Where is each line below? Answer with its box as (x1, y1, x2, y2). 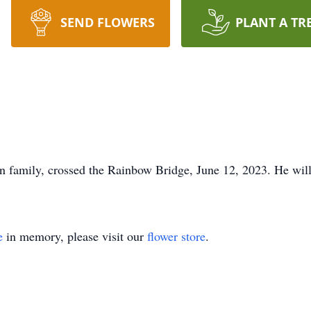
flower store (147, 228, 205, 244)
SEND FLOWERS (60, 14, 155, 31)
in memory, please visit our (3, 228, 147, 244)
